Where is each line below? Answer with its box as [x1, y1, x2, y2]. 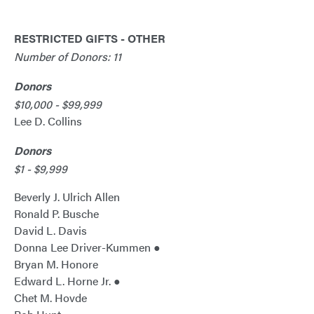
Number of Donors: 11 [14, 48, 121, 65]
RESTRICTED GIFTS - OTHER [14, 30, 165, 47]
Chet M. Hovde [14, 289, 87, 306]
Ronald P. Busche [14, 205, 99, 222]
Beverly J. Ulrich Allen [14, 189, 120, 205]
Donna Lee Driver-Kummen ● [14, 239, 161, 256]
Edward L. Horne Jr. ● [14, 273, 121, 289]
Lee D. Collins [14, 113, 82, 130]
